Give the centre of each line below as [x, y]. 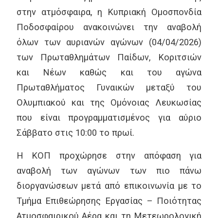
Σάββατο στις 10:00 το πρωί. [75, 133]
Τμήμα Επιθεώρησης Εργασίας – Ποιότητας [109, 200]
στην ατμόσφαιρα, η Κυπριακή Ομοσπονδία [109, 12]
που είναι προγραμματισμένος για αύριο [109, 118]
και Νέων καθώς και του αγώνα [109, 73]
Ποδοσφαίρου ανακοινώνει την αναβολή [109, 27]
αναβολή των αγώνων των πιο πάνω [109, 170]
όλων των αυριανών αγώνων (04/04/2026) [109, 42]
